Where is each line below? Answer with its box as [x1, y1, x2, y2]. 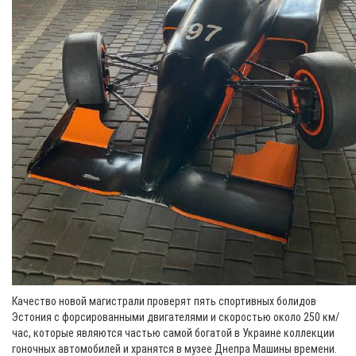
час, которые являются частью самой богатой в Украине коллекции [12, 327, 335, 339]
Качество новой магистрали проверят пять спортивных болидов [12, 295, 316, 308]
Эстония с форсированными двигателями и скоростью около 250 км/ [12, 311, 339, 323]
